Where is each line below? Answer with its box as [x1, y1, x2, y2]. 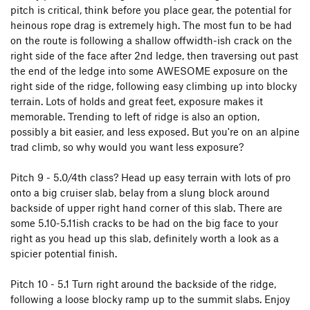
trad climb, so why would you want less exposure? [10, 140, 244, 153]
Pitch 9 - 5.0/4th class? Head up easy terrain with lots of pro [10, 171, 291, 183]
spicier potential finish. [10, 247, 117, 259]
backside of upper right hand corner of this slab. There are [10, 201, 282, 214]
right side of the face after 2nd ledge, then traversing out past [10, 49, 298, 62]
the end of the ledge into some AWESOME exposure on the [10, 64, 288, 77]
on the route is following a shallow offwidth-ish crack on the [10, 34, 292, 46]
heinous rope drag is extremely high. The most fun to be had [10, 19, 292, 31]
